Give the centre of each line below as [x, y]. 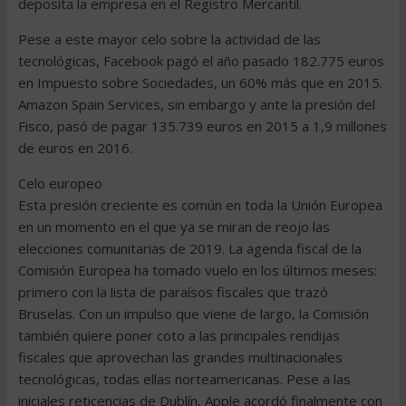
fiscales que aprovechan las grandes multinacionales [180, 357]
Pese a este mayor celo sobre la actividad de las [169, 39]
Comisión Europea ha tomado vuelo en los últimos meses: [197, 270]
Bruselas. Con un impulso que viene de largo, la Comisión [193, 314]
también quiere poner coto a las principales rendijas [179, 335]
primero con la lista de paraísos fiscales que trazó [173, 292]
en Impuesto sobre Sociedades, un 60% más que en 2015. [200, 82]
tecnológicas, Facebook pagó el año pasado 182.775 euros [201, 61]
